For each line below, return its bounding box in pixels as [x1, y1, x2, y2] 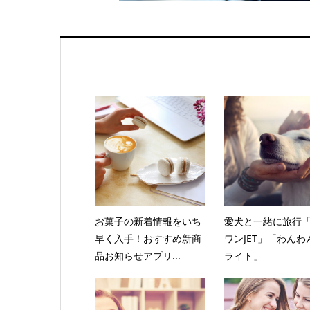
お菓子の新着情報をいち [94, 214, 201, 228]
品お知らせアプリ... [94, 248, 181, 262]
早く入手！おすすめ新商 [94, 231, 201, 245]
